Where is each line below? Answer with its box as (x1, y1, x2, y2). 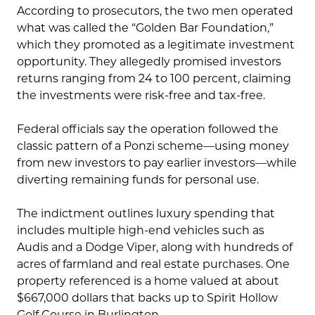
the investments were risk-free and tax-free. (17, 89, 265, 103)
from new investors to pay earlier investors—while (17, 156, 297, 170)
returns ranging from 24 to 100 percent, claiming (17, 72, 291, 86)
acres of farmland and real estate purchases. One (17, 257, 290, 271)
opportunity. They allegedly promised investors (17, 55, 281, 69)
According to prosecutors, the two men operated (17, 4, 293, 18)
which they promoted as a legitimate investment (17, 38, 295, 52)
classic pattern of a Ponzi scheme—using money (17, 139, 289, 153)
